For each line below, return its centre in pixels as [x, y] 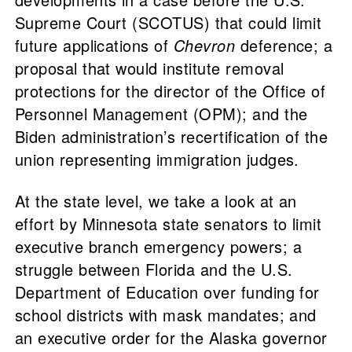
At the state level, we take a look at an [156, 201]
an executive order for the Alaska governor [171, 338]
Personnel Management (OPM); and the [161, 114]
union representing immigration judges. [159, 159]
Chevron [204, 46]
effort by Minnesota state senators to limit [168, 224]
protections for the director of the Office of [170, 91]
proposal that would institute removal [149, 68]
